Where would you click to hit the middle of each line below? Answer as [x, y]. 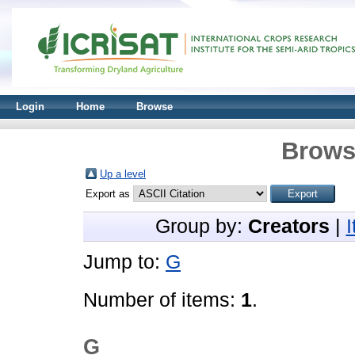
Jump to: [124, 262]
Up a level [123, 174]
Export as [109, 194]
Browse [155, 107]
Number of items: [162, 300]
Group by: [201, 226]
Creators [288, 226]
